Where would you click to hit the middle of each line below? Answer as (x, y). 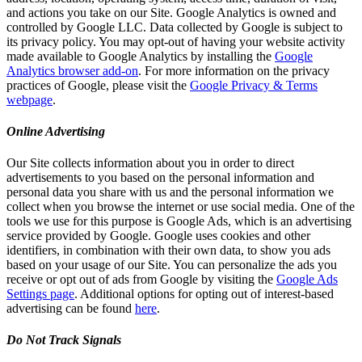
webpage (29, 99)
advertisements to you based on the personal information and (160, 178)
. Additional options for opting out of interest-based (204, 294)
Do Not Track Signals (64, 340)
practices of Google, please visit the (97, 85)
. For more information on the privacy (234, 70)
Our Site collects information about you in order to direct (150, 163)
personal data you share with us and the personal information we (170, 192)
